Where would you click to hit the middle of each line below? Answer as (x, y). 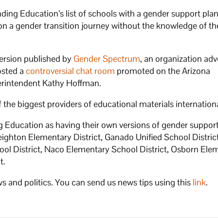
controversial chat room (71, 71)
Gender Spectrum (107, 58)
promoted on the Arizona (163, 71)
